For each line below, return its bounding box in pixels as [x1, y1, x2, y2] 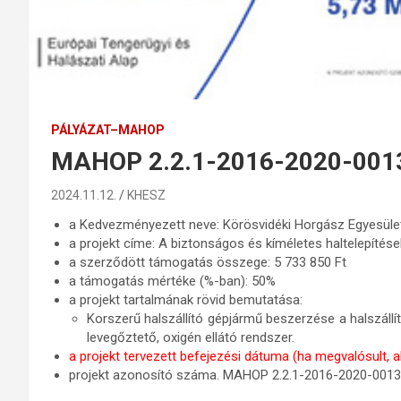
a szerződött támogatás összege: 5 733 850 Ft [69, 253, 346, 270]
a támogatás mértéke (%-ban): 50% [69, 272, 276, 289]
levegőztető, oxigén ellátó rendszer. [87, 328, 294, 346]
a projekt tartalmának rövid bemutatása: [69, 291, 303, 308]
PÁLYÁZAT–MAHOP [51, 122, 165, 137]
